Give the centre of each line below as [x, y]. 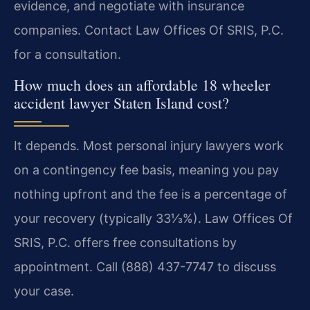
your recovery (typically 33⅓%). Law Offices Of [153, 218]
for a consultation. [67, 54]
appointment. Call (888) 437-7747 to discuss [145, 267]
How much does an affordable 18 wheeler [142, 85]
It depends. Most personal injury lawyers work [149, 146]
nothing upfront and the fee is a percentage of [151, 194]
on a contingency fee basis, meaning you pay [146, 170]
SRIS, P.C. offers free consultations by [125, 243]
